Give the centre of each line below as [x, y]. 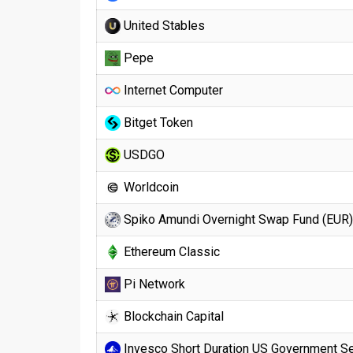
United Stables [163, 26]
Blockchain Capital [172, 316]
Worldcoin [150, 187]
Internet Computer [172, 90]
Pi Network [153, 284]
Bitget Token [157, 123]
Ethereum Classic [170, 252]
